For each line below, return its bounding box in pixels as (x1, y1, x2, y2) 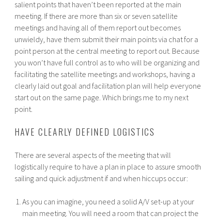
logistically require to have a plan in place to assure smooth (15, 161, 201, 171)
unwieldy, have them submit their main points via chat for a (15, 34, 199, 44)
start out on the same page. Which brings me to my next (15, 92, 189, 102)
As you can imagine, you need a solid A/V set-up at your (22, 196, 195, 206)
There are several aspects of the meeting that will (15, 150, 171, 160)
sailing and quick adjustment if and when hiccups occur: (15, 173, 188, 183)
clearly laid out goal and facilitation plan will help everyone (15, 80, 201, 91)
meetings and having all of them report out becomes (15, 22, 181, 32)
